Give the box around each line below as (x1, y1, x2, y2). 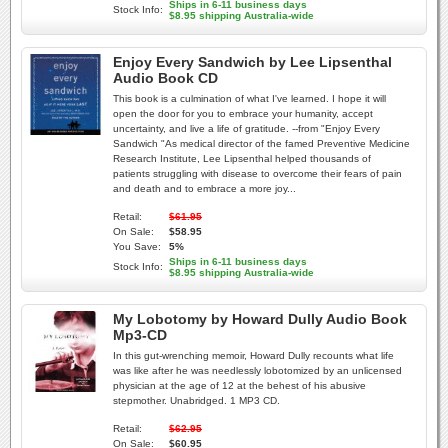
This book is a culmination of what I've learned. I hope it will (113, 93, 386, 104)
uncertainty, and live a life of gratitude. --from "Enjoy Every (113, 123, 380, 134)
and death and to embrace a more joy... (113, 183, 296, 194)
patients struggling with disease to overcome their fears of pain (113, 168, 402, 179)
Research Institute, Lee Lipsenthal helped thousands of (113, 153, 371, 164)
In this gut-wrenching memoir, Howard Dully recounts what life (113, 350, 394, 361)
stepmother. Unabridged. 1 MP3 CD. (113, 395, 280, 406)
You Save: (113, 241, 161, 252)
